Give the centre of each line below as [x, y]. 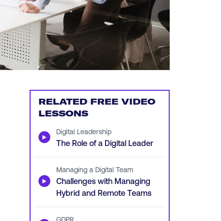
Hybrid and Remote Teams [104, 193]
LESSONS [63, 113]
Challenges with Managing [103, 181]
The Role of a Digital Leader [105, 143]
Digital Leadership [84, 131]
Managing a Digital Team [94, 169]
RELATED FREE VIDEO [97, 102]
